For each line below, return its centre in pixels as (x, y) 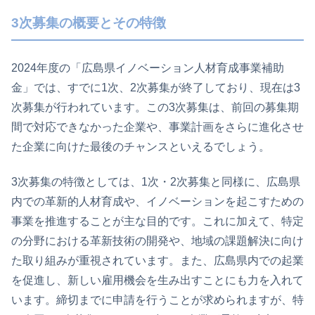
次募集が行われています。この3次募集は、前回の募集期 (155, 107)
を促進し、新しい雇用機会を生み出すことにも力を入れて (157, 281)
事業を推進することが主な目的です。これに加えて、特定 (157, 221)
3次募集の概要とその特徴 (89, 22)
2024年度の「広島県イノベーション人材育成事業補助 (148, 67)
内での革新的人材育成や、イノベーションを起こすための (157, 202)
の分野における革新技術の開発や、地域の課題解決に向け (157, 241)
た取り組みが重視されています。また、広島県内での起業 (157, 261)
